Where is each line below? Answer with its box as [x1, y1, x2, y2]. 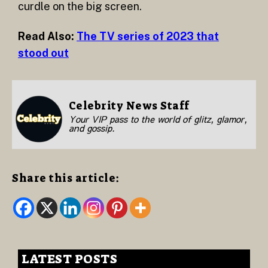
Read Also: [18, 29, 77, 42]
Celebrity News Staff [68, 98, 190, 113]
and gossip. [68, 121, 115, 134]
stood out [18, 46, 69, 59]
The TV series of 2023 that [77, 29, 219, 42]
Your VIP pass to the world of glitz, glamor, [68, 112, 247, 125]
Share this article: [12, 171, 120, 186]
